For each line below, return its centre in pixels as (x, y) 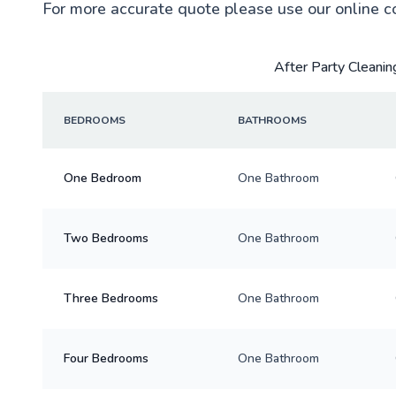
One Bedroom (103, 178)
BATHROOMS (272, 120)
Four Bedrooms (106, 358)
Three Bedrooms (111, 298)
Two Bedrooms (106, 238)
